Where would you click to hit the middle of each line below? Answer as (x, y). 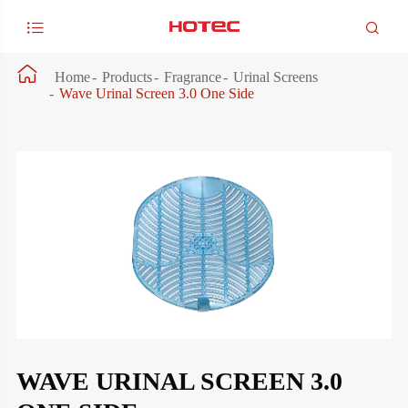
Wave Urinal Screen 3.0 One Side (156, 93)
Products (127, 77)
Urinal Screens (275, 77)
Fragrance (192, 77)
